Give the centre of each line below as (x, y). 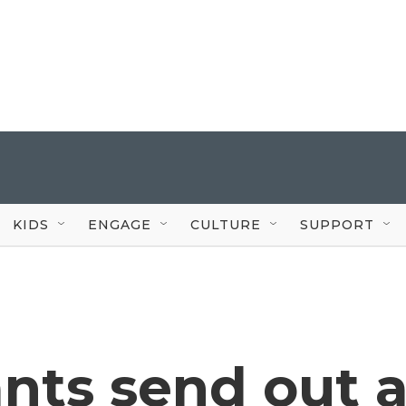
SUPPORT (337, 224)
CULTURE (226, 224)
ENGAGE (120, 224)
